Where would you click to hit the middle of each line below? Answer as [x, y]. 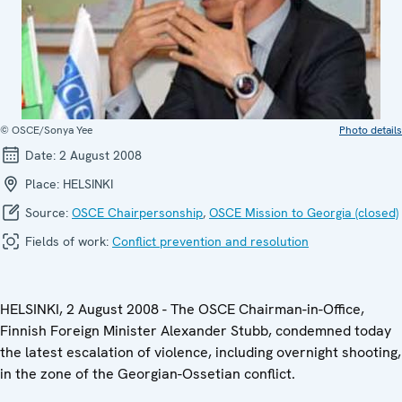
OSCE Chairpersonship [137, 213]
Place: [42, 184]
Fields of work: [67, 241]
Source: [47, 213]
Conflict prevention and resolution [210, 241]
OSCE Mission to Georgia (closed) [304, 213]
